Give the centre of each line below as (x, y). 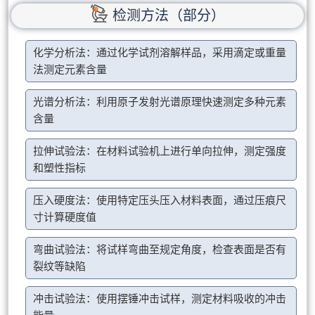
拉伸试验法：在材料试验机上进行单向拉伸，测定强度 (160, 151)
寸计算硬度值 (65, 217)
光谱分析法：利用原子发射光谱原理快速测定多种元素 (160, 102)
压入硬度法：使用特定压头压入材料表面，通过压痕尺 (160, 200)
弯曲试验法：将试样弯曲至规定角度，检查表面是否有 (160, 249)
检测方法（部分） (169, 15)
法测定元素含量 (70, 69)
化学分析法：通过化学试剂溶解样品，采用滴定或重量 (160, 52)
